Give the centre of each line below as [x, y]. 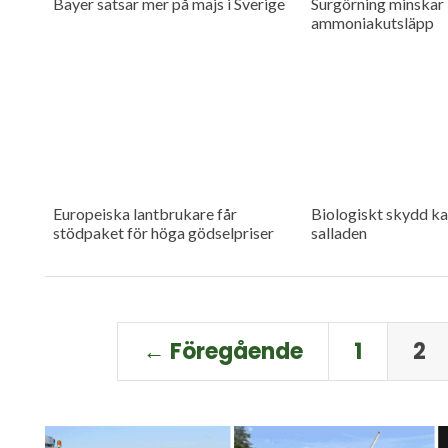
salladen [338, 232]
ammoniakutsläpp [372, 23]
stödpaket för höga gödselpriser [163, 232]
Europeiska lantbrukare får [144, 213]
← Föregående [222, 352]
